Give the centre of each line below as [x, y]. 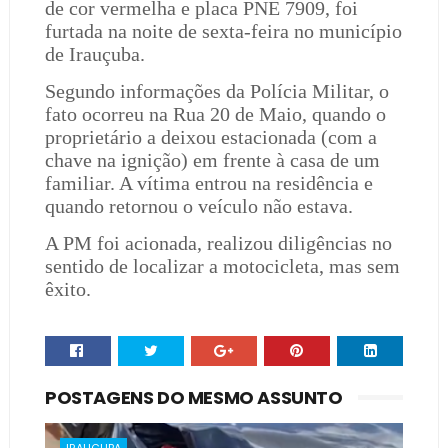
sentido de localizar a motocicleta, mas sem [222, 266]
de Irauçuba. [94, 54]
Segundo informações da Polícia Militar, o [216, 91]
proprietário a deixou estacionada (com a [210, 137]
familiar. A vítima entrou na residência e [208, 183]
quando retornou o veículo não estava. [198, 206]
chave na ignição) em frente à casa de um [212, 160]
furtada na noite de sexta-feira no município [223, 31]
